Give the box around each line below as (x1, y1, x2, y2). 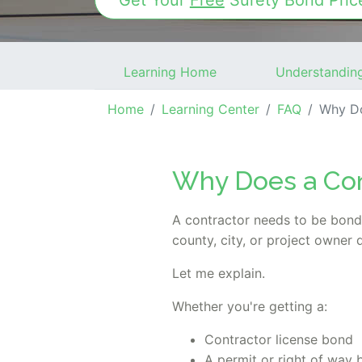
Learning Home (124, 64, 217, 80)
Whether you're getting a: (172, 298, 327, 315)
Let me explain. (172, 265, 265, 282)
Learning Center (162, 101, 259, 117)
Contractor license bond (204, 331, 353, 348)
